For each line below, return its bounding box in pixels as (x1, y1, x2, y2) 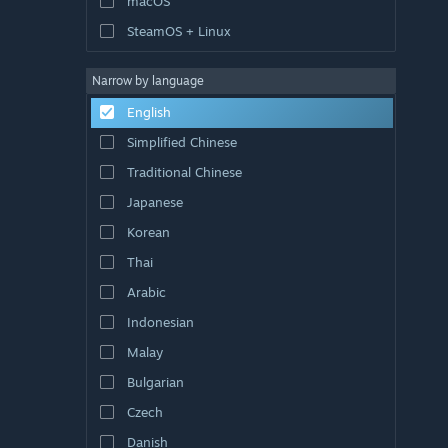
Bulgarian (126, 373, 184, 390)
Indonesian (126, 313, 194, 330)
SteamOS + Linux (126, 22, 231, 39)
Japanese (126, 193, 183, 210)
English (126, 103, 171, 120)
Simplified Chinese (126, 133, 237, 150)
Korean (126, 223, 170, 240)
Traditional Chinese (126, 163, 242, 180)
